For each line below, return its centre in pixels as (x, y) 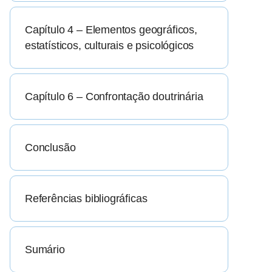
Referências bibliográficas (86, 199)
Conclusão (50, 148)
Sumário (45, 250)
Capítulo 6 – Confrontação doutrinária (114, 97)
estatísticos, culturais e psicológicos (110, 46)
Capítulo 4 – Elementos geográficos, (111, 30)
